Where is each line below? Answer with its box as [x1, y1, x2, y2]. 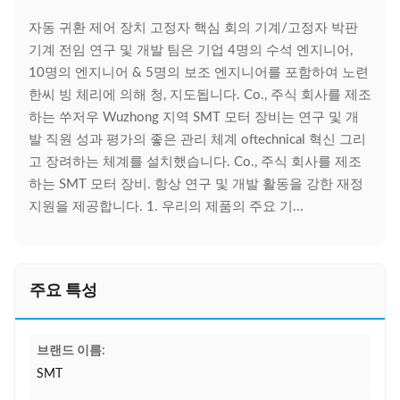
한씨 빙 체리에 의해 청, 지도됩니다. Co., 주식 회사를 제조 [29, 88, 371, 102]
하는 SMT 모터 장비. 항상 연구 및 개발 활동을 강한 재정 [29, 178, 363, 191]
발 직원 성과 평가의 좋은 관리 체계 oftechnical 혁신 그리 [29, 133, 366, 146]
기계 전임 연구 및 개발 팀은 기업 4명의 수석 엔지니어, [29, 44, 353, 57]
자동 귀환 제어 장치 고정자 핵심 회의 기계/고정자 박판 [29, 21, 358, 35]
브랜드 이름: [37, 345, 105, 357]
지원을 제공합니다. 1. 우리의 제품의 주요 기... [29, 200, 304, 213]
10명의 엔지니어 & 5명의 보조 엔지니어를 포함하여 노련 [29, 66, 369, 79]
